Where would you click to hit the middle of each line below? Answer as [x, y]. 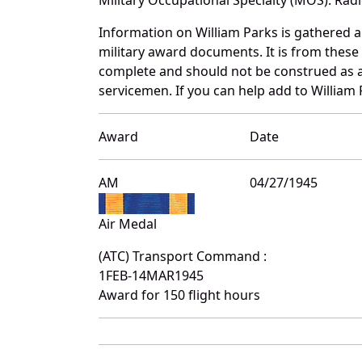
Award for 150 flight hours [179, 295]
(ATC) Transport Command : [183, 256]
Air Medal [128, 223]
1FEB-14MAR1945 [151, 275]
